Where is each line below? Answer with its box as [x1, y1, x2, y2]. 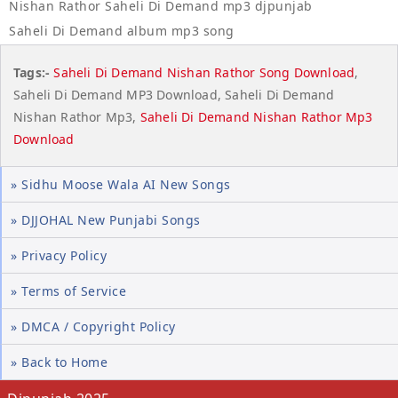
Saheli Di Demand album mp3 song [9, 22, 235, 39]
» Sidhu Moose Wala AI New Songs [11, 176, 231, 193]
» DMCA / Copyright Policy [11, 318, 176, 335]
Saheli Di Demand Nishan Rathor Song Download [53, 64, 355, 81]
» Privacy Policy [11, 247, 107, 264]
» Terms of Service [11, 283, 126, 299]
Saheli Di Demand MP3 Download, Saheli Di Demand [13, 86, 335, 103]
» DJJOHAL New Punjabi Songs [11, 211, 201, 228]
